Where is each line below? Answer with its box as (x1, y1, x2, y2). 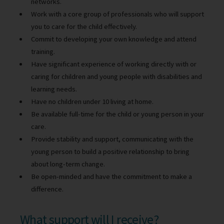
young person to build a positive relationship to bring (30, 146, 189, 156)
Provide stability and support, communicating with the (30, 134, 193, 143)
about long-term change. (30, 159, 105, 168)
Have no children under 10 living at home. (30, 96, 153, 106)
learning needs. (30, 84, 77, 93)
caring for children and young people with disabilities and (30, 71, 202, 81)
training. (30, 46, 55, 56)
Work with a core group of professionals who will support (30, 9, 204, 18)
